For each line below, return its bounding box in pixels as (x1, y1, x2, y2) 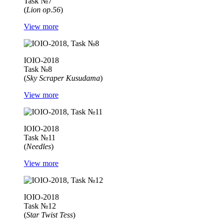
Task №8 (24, 65, 52, 74)
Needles (26, 142, 51, 151)
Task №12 (24, 202, 56, 211)
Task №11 (24, 133, 55, 142)
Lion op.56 (26, 5, 60, 14)
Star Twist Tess (26, 211, 73, 220)
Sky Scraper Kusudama (26, 74, 100, 83)
